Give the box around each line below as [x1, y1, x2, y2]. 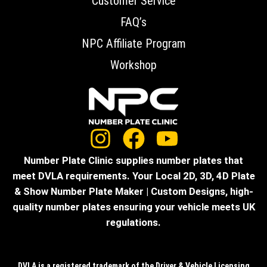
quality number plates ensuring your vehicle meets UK [12, 201, 255, 213]
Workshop [110, 57, 157, 72]
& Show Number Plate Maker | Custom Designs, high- [14, 185, 253, 198]
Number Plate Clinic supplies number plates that [24, 154, 243, 167]
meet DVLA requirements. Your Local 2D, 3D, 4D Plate [12, 170, 255, 182]
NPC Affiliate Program [81, 36, 186, 51]
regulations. [106, 216, 161, 229]
